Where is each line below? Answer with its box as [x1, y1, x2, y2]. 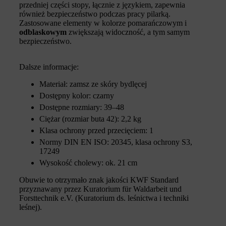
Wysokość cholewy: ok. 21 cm [39, 158, 137, 167]
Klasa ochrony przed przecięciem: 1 [39, 126, 153, 135]
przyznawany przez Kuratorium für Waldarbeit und [19, 184, 182, 193]
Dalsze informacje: [19, 62, 79, 71]
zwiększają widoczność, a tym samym [67, 27, 190, 36]
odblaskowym [19, 27, 67, 36]
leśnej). [19, 202, 42, 211]
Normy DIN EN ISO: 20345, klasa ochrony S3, [39, 137, 192, 146]
